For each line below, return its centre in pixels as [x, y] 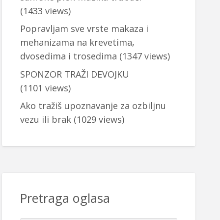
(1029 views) [97, 120]
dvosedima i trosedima [68, 56]
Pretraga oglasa [65, 198]
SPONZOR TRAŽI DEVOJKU [74, 74]
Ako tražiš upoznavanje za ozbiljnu [93, 106]
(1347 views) [143, 56]
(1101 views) [45, 88]
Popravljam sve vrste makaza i [84, 29]
